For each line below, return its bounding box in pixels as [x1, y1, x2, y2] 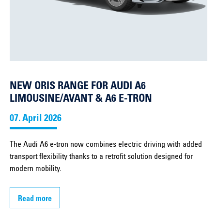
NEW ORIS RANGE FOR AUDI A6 [10, 81, 146, 93]
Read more [18, 195, 52, 203]
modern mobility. [10, 165, 62, 173]
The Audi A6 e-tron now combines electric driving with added [10, 141, 202, 149]
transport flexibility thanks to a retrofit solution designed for [10, 153, 193, 161]
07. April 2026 [10, 114, 62, 124]
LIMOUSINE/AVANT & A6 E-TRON [10, 94, 152, 105]
